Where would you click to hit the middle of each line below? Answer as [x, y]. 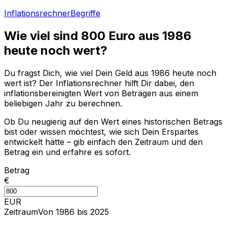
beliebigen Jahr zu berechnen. [63, 103]
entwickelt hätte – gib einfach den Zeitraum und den [103, 142]
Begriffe [85, 13]
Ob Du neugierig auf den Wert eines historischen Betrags [113, 121]
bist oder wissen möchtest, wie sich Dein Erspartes [101, 131]
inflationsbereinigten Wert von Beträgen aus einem [101, 93]
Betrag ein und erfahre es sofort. [67, 152]
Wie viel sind [43, 35]
